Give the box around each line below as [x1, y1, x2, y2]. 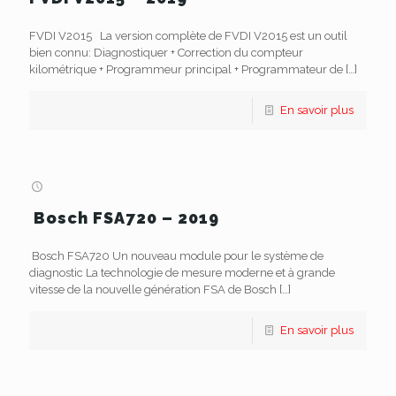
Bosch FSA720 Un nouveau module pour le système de [29, 249, 324, 263]
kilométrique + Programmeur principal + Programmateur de [29, 63, 343, 76]
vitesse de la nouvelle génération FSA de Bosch [29, 283, 277, 296]
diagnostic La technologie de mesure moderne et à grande [29, 266, 335, 279]
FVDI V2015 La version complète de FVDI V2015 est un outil [29, 29, 347, 42]
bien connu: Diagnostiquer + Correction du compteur [29, 46, 303, 59]
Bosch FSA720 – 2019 [29, 209, 219, 227]
